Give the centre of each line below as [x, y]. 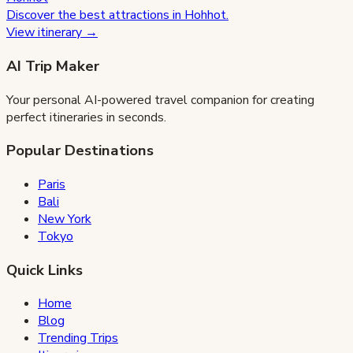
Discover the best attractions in [95, 15]
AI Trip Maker [53, 66]
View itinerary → [52, 33]
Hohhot [205, 15]
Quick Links [45, 270]
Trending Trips [78, 338]
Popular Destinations [80, 151]
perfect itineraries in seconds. [86, 117]
